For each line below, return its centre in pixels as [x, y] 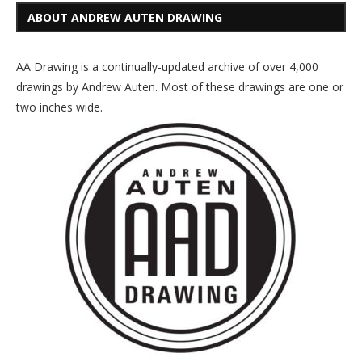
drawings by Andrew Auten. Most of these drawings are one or [180, 86]
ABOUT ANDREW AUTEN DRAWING [125, 17]
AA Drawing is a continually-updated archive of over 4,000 [167, 66]
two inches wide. [59, 107]
